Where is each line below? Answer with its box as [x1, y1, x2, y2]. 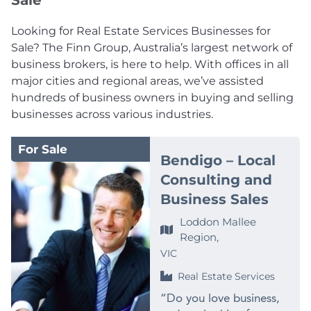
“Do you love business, [160, 293, 280, 305]
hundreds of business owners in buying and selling [11, 91, 294, 105]
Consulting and [160, 171, 273, 189]
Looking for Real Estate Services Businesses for [11, 24, 271, 38]
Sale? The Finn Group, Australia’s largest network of [11, 41, 292, 55]
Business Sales [160, 191, 269, 208]
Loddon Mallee [180, 215, 257, 229]
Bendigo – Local [160, 152, 276, 169]
